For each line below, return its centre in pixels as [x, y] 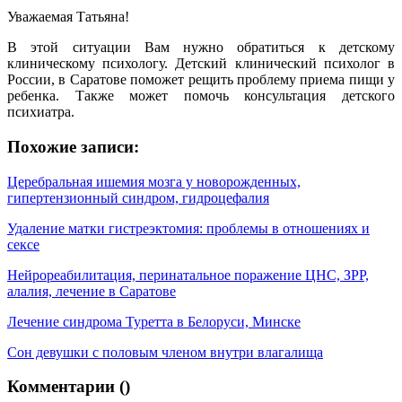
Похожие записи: [73, 147]
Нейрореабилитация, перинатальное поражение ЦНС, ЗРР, [188, 275]
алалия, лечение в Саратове [92, 291]
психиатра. [41, 112]
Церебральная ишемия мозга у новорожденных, [154, 181]
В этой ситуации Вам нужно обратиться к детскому [201, 48]
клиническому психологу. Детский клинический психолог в [201, 64]
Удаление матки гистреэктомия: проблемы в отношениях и [188, 228]
